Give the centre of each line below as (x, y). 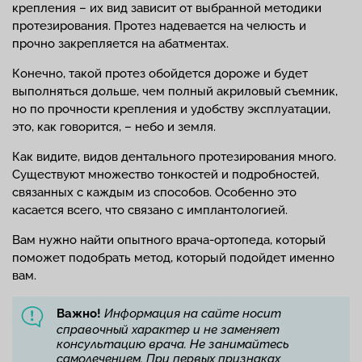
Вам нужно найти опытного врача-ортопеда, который (169, 240)
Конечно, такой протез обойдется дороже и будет (160, 74)
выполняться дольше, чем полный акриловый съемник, (175, 91)
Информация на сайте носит (193, 314)
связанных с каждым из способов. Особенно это (154, 192)
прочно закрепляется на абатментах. (120, 44)
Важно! (79, 314)
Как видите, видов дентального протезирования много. (174, 157)
